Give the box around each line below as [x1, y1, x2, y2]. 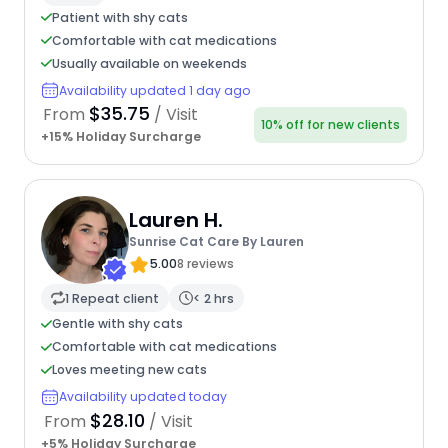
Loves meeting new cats [51, 361, 207, 379]
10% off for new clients [261, 116, 401, 134]
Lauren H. [128, 205, 223, 234]
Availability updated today [58, 388, 227, 406]
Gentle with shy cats [51, 315, 183, 333]
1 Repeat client [64, 289, 159, 307]
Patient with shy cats [51, 8, 188, 26]
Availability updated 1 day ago [58, 81, 251, 99]
